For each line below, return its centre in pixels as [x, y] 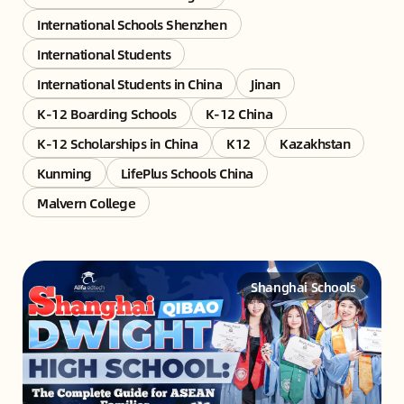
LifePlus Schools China [187, 172]
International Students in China [130, 83]
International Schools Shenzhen [132, 23]
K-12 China [239, 113]
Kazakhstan [315, 142]
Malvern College [87, 202]
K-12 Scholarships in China [118, 142]
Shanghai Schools [303, 286]
